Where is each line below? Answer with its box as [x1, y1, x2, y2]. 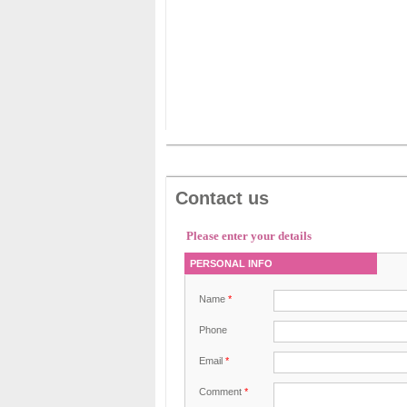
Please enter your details [186, 229, 312, 243]
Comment [199, 386, 244, 397]
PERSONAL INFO [190, 258, 273, 269]
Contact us [175, 188, 269, 208]
